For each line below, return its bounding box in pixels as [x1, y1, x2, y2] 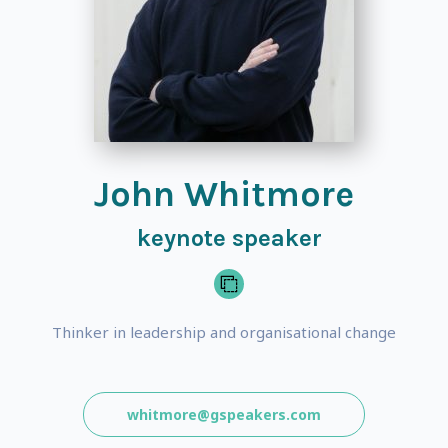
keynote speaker [136, 224, 322, 252]
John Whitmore [94, 173, 354, 215]
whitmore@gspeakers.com [127, 405, 321, 424]
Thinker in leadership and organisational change [52, 322, 396, 342]
